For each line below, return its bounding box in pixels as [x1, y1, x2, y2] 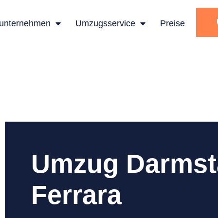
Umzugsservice [75, 18, 135, 28]
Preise [160, 18, 185, 28]
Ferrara [31, 180, 122, 209]
